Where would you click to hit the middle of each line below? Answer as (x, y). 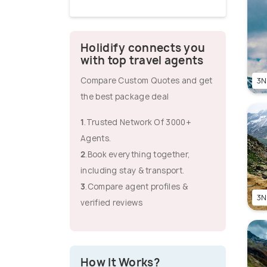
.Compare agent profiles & (136, 187)
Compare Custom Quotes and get (147, 81)
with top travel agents (142, 61)
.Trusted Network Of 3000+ (138, 122)
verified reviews (111, 203)
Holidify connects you (143, 48)
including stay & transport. (133, 171)
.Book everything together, (138, 155)
